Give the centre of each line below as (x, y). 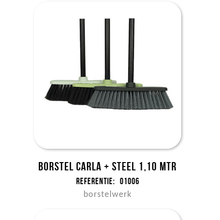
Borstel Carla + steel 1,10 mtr (108, 166)
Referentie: (95, 181)
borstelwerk (108, 195)
